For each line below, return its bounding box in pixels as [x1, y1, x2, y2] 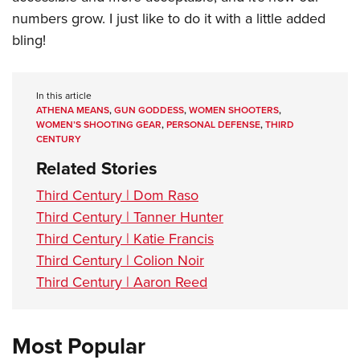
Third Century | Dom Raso [36, 185, 198, 206]
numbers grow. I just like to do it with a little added [12, 8, 325, 29]
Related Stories [36, 155, 157, 182]
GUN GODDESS [114, 103, 184, 117]
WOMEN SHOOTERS [189, 103, 279, 117]
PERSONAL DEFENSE [166, 117, 260, 132]
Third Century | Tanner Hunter [36, 207, 223, 227]
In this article [36, 88, 92, 103]
